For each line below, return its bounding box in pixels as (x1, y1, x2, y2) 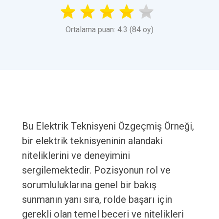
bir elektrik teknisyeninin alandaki (22, 135, 163, 147)
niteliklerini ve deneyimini (22, 150, 130, 162)
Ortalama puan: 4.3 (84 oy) (66, 25, 153, 35)
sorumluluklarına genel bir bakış (22, 179, 156, 191)
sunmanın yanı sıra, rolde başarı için (22, 194, 172, 206)
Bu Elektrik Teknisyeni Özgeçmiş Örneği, (22, 120, 194, 132)
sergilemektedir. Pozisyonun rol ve (22, 164, 171, 176)
